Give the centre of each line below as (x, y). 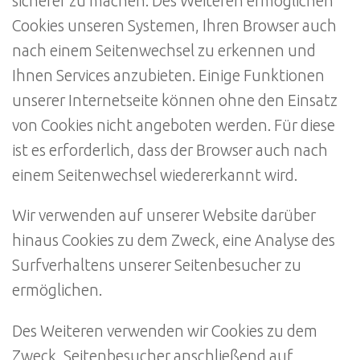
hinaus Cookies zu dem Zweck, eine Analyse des (174, 241)
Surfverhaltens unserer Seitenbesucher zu (157, 266)
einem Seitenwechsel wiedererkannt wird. (155, 175)
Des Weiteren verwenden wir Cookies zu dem (165, 331)
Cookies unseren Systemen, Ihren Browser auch (174, 25)
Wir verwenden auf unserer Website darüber (164, 216)
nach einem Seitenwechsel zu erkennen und (164, 50)
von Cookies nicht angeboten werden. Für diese (174, 125)
